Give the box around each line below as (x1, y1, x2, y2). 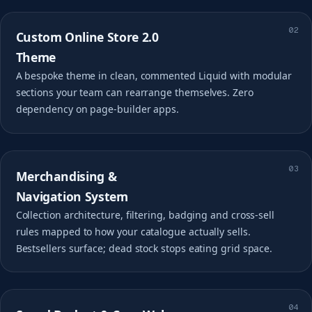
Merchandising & (15, 167, 117, 185)
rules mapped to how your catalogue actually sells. (15, 224, 251, 238)
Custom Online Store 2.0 (15, 29, 159, 46)
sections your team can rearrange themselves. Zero (15, 86, 253, 100)
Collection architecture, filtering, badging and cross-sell (15, 208, 275, 221)
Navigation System (15, 187, 128, 205)
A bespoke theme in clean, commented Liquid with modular (15, 69, 292, 83)
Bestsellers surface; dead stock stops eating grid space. (15, 241, 273, 255)
